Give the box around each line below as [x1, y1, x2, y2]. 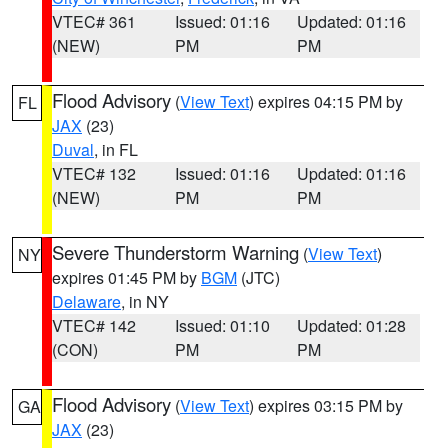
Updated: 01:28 [297, 314, 407, 337]
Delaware [52, 290, 121, 313]
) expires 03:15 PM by [249, 394, 403, 417]
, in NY [121, 290, 169, 313]
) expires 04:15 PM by [249, 90, 403, 113]
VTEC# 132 [52, 162, 136, 185]
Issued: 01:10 [174, 314, 270, 337]
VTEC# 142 [52, 314, 136, 337]
